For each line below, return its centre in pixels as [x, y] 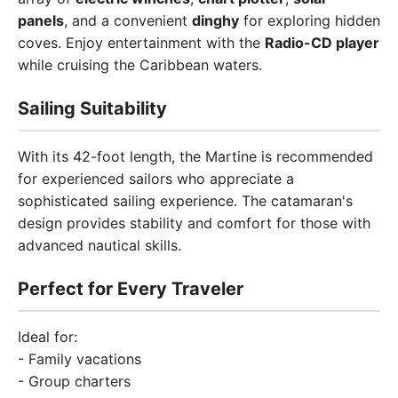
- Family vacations [80, 359]
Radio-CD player [322, 43]
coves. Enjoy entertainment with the [141, 43]
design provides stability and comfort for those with [194, 223]
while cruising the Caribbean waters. [140, 65]
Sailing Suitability [92, 108]
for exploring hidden [310, 20]
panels [41, 20]
